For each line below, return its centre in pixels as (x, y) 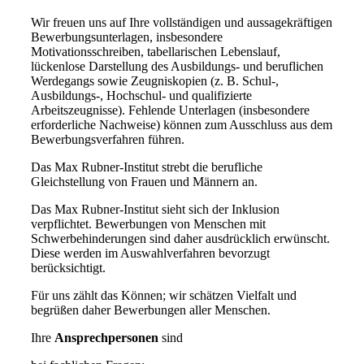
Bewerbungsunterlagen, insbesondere (126, 37)
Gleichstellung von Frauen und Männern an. (144, 182)
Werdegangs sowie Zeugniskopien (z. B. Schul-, (154, 81)
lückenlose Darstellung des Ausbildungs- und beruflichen (177, 66)
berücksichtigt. (68, 268)
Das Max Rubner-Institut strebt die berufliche (146, 167)
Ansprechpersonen (106, 338)
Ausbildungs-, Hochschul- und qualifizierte (141, 95)
